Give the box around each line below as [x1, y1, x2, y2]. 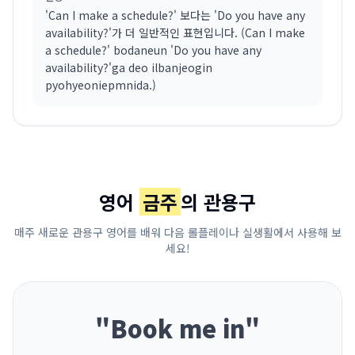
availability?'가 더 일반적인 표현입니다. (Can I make [45, 25, 305, 40]
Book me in [110, 311, 245, 345]
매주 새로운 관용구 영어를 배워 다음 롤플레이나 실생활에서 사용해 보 [13, 224, 342, 240]
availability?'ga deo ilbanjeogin [45, 59, 212, 75]
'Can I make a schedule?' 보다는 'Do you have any [45, 7, 305, 23]
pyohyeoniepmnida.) [45, 77, 156, 93]
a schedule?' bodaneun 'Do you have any [45, 42, 261, 58]
